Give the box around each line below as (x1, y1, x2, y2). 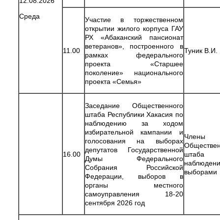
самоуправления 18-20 (85, 190, 183, 198)
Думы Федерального (85, 154, 183, 163)
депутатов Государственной (85, 145, 183, 154)
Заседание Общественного (85, 101, 183, 110)
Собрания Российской (85, 163, 183, 171)
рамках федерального (85, 51, 183, 59)
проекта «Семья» (85, 77, 141, 85)
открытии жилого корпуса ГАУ (85, 24, 183, 32)
